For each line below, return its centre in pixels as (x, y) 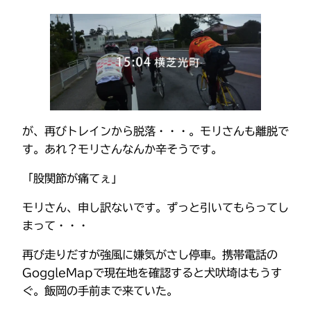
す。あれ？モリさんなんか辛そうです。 (122, 149)
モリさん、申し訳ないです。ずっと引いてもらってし (155, 208)
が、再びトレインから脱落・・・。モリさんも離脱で (155, 131)
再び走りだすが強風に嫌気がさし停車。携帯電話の (150, 255)
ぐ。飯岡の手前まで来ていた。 (100, 291)
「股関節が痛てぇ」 (72, 178)
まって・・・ (56, 226)
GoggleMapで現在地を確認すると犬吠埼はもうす (152, 273)
